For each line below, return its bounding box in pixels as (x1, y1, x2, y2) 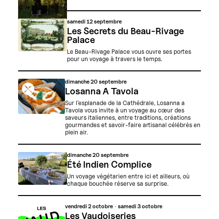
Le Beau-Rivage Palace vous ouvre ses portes (66, 48, 191, 56)
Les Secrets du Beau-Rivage (66, 25, 184, 37)
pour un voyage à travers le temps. (66, 55, 162, 63)
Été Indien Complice (66, 159, 152, 170)
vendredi (65, 203, 88, 210)
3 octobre (137, 203, 163, 210)
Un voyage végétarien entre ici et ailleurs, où (66, 173, 190, 180)
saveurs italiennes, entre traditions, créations (65, 114, 191, 122)
